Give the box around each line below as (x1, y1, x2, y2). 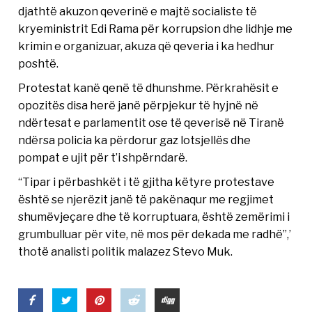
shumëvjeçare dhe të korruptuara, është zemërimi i (18, 210, 290, 224)
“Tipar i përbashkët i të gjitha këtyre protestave (18, 175, 275, 189)
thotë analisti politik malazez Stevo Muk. (18, 244, 233, 259)
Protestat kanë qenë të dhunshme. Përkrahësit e (18, 81, 279, 95)
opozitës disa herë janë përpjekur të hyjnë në (18, 98, 259, 113)
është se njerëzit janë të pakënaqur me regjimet (18, 192, 274, 207)
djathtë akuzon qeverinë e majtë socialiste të (18, 4, 258, 19)
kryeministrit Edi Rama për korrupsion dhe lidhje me (18, 22, 293, 36)
